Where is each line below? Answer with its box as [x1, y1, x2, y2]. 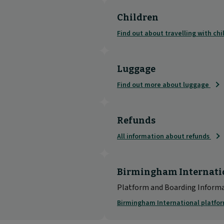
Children [117, 11, 158, 23]
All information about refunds [117, 131, 211, 141]
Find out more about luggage [117, 79, 210, 90]
